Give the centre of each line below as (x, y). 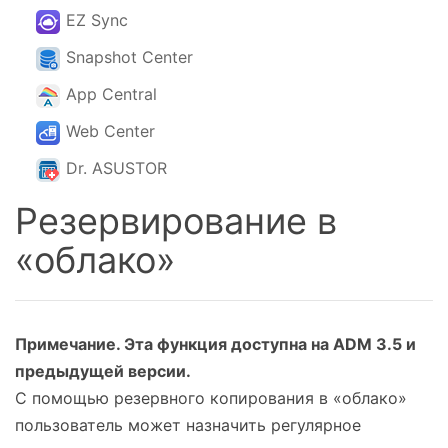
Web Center (110, 131)
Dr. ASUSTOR (116, 168)
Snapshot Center (129, 57)
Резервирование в (176, 221)
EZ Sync (97, 20)
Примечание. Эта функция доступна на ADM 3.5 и (215, 344)
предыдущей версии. (103, 371)
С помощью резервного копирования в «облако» (211, 398)
